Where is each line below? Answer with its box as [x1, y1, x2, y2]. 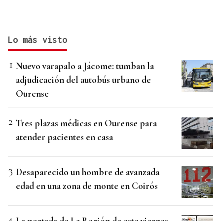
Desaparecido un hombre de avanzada [16, 166, 159, 178]
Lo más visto [8, 35, 67, 45]
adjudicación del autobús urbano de [16, 74, 151, 86]
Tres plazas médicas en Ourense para [16, 117, 157, 129]
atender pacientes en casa [16, 131, 113, 143]
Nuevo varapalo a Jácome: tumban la [16, 60, 154, 72]
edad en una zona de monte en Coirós [16, 180, 158, 192]
